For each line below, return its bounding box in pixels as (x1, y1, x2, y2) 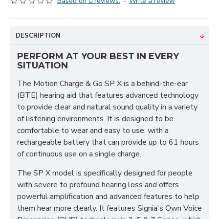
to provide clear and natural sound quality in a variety (17, 102, 197, 112)
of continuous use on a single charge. (17, 149, 141, 159)
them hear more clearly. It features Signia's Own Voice (17, 203, 202, 214)
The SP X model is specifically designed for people (17, 168, 193, 178)
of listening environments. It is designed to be (17, 113, 174, 124)
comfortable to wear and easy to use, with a (17, 125, 169, 136)
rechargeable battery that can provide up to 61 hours (17, 137, 199, 148)
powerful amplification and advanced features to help (17, 191, 199, 202)
